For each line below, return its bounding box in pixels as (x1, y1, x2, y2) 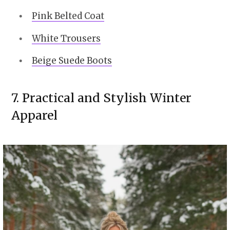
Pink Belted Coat (32, 10, 104, 22)
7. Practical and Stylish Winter (11, 90, 191, 106)
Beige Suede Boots (32, 55, 112, 67)
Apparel (11, 108, 57, 123)
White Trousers (32, 32, 101, 44)
